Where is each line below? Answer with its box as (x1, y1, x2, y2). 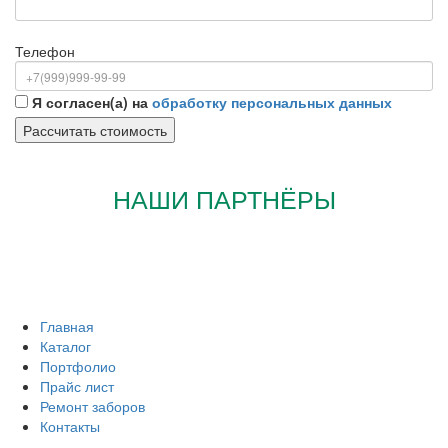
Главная (40, 316, 94, 337)
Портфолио (40, 356, 116, 377)
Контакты (40, 416, 100, 437)
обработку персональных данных (152, 92, 392, 113)
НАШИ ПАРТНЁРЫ (112, 186, 336, 215)
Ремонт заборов (40, 396, 145, 417)
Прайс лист (40, 376, 114, 397)
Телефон (15, 41, 75, 62)
